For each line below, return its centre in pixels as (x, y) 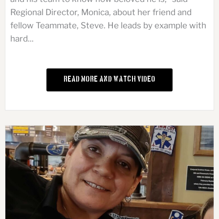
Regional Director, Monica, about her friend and (101, 12)
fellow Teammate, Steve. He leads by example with (108, 25)
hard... (22, 38)
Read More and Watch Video (109, 80)
